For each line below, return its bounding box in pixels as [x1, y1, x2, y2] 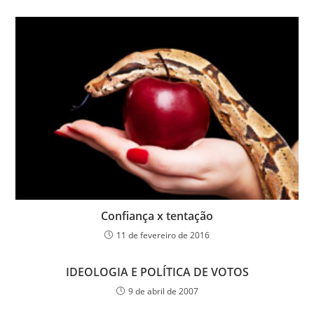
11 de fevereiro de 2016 [116, 228, 210, 241]
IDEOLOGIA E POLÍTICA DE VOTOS [65, 264, 249, 280]
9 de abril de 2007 [128, 285, 198, 297]
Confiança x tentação [101, 207, 213, 224]
